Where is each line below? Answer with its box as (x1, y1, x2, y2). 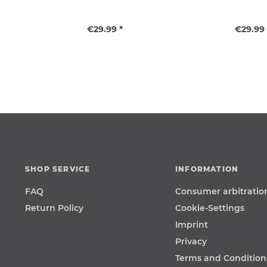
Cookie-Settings (175, 203, 244, 213)
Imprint (175, 219, 208, 230)
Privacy (175, 236, 207, 247)
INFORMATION (175, 164, 239, 173)
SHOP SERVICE (25, 164, 91, 173)
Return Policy (25, 203, 83, 213)
